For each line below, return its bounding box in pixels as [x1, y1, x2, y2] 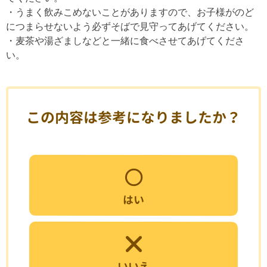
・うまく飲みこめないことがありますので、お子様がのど [6, 7, 254, 17]
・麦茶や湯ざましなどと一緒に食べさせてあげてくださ [6, 36, 244, 46]
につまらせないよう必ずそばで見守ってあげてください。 [6, 21, 254, 32]
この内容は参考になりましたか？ [26, 107, 241, 128]
